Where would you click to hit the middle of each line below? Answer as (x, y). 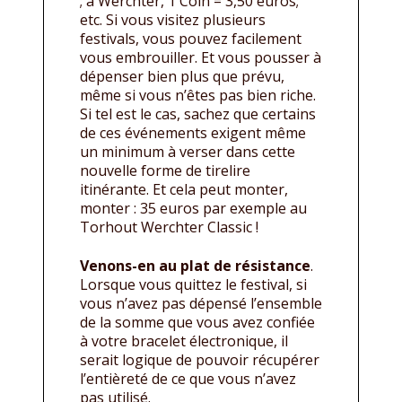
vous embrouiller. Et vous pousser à (201, 57)
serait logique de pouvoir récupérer (200, 359)
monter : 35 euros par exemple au (193, 208)
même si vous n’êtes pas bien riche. (198, 95)
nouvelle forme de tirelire (165, 170)
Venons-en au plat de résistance (195, 265)
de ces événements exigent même (193, 132)
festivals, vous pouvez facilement (191, 38)
